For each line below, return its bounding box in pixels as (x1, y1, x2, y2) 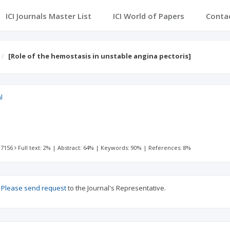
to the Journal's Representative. (66, 183, 166, 193)
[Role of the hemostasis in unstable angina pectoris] (8, 51, 191, 61)
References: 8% (148, 144, 191, 151)
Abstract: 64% (57, 144, 94, 151)
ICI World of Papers (112, 11, 184, 21)
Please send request (1, 183, 66, 193)
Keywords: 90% (101, 144, 142, 151)
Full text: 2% (18, 144, 51, 151)
